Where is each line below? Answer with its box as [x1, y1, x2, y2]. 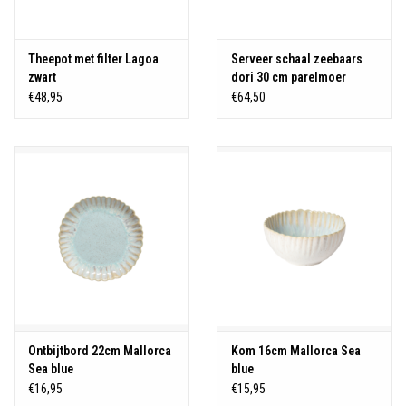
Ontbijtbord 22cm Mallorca [28, 343, 171, 358]
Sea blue [28, 361, 73, 376]
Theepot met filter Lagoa [28, 52, 159, 67]
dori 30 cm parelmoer [231, 70, 346, 85]
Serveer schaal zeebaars [231, 52, 362, 67]
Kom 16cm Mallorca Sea [231, 343, 361, 358]
